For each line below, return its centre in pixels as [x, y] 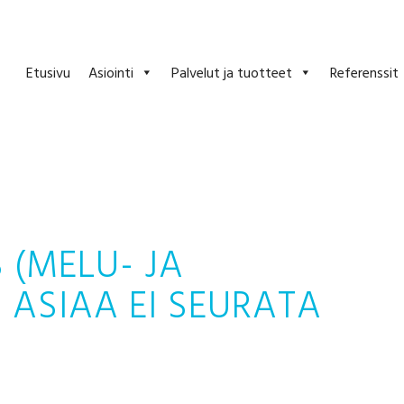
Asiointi [111, 72]
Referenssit [364, 72]
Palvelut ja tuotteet [232, 72]
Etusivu [48, 72]
